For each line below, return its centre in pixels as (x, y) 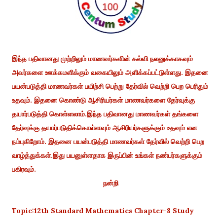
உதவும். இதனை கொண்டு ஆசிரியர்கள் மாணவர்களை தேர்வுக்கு (103, 100)
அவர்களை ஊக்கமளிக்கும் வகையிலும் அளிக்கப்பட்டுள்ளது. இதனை (110, 72)
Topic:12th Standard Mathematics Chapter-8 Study (103, 210)
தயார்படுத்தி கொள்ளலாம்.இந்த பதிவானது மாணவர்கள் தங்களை (105, 114)
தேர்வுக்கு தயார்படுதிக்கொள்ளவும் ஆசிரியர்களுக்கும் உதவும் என (105, 128)
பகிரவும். (25, 169)
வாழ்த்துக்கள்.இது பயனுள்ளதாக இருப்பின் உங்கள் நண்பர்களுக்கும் (107, 155)
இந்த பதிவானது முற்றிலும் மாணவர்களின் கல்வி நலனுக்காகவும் (102, 58)
